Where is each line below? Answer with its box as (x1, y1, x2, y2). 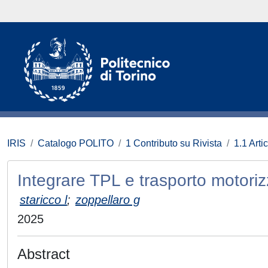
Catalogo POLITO (38, 138, 114, 148)
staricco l (20, 193, 67, 206)
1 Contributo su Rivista (126, 138, 222, 148)
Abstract (17, 246, 70, 262)
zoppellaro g (75, 193, 140, 206)
